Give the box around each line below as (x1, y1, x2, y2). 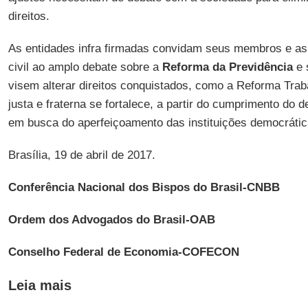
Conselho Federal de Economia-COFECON (8, 245, 239, 258)
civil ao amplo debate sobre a (8, 60, 162, 74)
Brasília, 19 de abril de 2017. (8, 148, 155, 162)
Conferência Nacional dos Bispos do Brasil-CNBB (8, 181, 280, 194)
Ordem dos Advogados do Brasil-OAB (8, 213, 215, 226)
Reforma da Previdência (162, 60, 293, 74)
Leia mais (8, 278, 71, 293)
